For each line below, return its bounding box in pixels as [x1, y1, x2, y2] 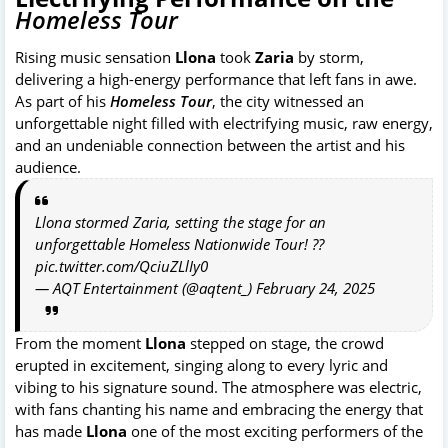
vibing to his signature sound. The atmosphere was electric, [15, 376, 422, 397]
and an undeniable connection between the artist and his [15, 134, 405, 155]
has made [15, 420, 86, 441]
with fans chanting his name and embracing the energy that [15, 398, 423, 419]
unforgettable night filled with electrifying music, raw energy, [15, 112, 433, 133]
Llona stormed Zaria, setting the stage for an [35, 211, 326, 232]
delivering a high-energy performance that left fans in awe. [15, 68, 417, 89]
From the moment [15, 332, 145, 353]
